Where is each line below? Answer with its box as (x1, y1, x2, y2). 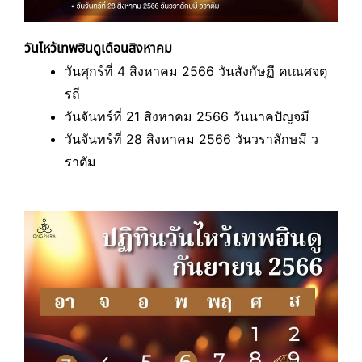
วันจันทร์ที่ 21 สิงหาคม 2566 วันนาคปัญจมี (65, 108, 309, 124)
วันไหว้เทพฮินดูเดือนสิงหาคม (24, 39, 172, 58)
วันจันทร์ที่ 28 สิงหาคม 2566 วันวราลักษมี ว (65, 131, 318, 147)
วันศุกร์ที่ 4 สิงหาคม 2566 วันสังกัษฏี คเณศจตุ (65, 63, 327, 79)
